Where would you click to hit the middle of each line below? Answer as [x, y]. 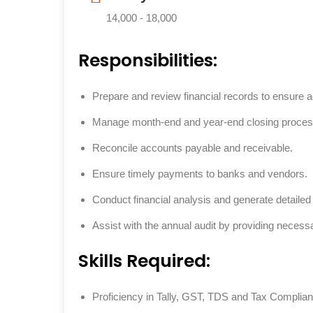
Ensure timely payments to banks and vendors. [200, 174]
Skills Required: [144, 261]
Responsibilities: [148, 60]
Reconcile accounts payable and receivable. [192, 148]
